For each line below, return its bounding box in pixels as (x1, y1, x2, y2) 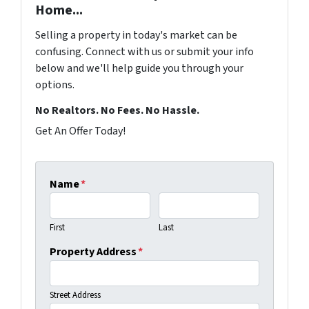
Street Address (50, 289, 101, 302)
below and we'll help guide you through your (35, 61, 243, 77)
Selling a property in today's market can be (35, 28, 237, 43)
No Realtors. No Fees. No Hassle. (35, 103, 199, 119)
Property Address (50, 244, 137, 260)
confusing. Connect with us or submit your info (35, 44, 254, 60)
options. (35, 77, 74, 93)
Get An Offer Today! (35, 123, 126, 139)
